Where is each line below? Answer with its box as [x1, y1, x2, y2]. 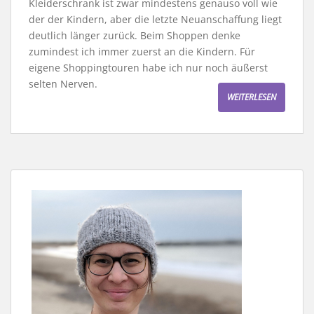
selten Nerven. [29, 76, 97, 90]
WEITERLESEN [227, 90, 276, 103]
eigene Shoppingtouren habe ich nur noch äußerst [29, 60, 268, 74]
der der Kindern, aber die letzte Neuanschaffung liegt [29, 12, 282, 26]
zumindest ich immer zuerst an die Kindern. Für [29, 44, 255, 58]
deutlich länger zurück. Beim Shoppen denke [29, 28, 240, 42]
